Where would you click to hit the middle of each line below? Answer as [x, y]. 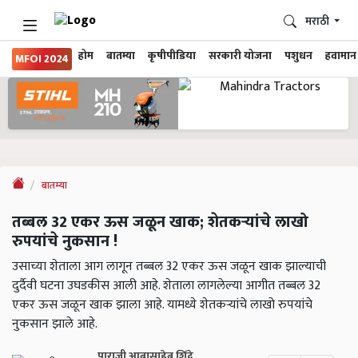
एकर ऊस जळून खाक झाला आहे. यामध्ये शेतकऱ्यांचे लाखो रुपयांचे [162, 305]
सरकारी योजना [240, 56]
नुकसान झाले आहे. [55, 324]
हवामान [341, 56]
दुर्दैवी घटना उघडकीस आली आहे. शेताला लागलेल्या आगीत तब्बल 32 [166, 286]
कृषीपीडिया [172, 56]
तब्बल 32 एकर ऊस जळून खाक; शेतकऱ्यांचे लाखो [160, 223]
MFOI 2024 [42, 59]
